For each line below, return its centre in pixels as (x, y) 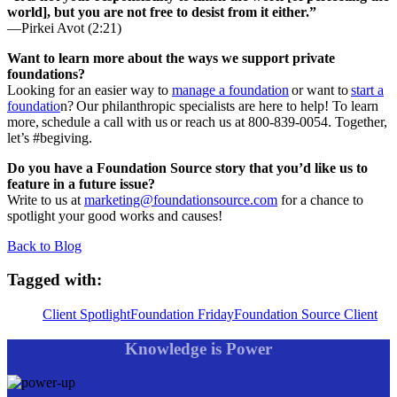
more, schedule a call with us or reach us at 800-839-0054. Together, (197, 121)
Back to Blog (44, 245)
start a (367, 90)
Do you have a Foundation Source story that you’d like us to (187, 167)
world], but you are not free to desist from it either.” (162, 12)
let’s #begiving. (50, 137)
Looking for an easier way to (90, 90)
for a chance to (320, 199)
